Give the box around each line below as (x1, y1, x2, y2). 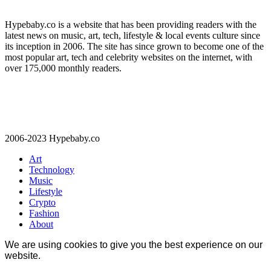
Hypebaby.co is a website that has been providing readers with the (5, 19, 256, 30)
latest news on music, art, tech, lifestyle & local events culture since (5, 30, 260, 41)
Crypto (29, 197, 56, 208)
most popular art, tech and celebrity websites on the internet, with (5, 52, 252, 63)
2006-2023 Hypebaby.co (5, 133, 100, 144)
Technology (29, 165, 74, 175)
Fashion (29, 208, 59, 219)
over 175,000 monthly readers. (5, 63, 122, 74)
